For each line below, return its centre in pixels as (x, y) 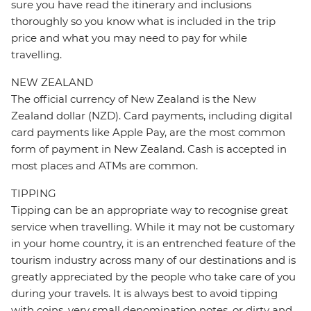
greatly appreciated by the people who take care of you (153, 277)
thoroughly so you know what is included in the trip (143, 22)
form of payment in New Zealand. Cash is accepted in (149, 149)
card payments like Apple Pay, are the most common (148, 133)
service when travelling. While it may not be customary (153, 227)
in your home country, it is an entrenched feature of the (153, 244)
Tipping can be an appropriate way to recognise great (150, 210)
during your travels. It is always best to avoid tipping (144, 294)
